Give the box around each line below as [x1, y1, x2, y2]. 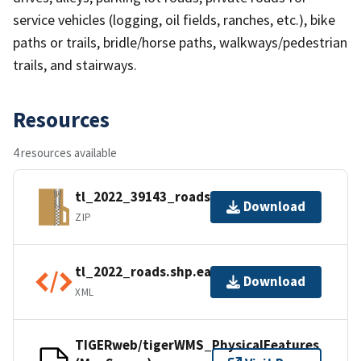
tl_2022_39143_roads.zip [75, 188, 234, 206]
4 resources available [13, 144, 117, 160]
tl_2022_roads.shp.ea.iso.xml [75, 263, 261, 281]
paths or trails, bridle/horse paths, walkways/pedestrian [13, 32, 347, 52]
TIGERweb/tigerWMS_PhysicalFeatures [75, 335, 319, 354]
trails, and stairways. [13, 55, 137, 74]
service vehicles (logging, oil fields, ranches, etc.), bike [13, 10, 335, 29]
